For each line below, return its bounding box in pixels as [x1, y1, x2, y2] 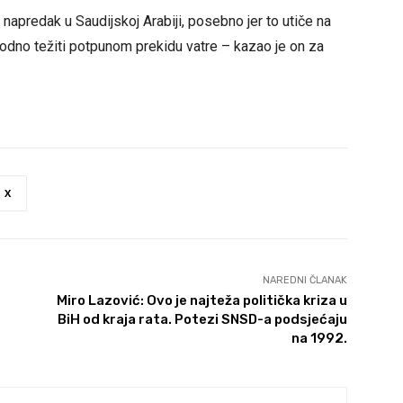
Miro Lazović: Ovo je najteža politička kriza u [56, 292, 347, 309]
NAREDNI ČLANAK [262, 274, 347, 287]
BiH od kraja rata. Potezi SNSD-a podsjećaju [57, 311, 347, 328]
